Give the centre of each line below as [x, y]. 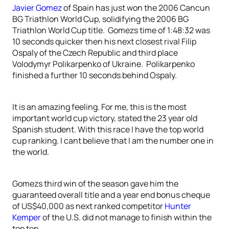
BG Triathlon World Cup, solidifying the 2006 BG [100, 19]
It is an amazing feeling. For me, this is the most [99, 107]
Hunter [178, 206]
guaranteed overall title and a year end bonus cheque [111, 195]
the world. [31, 152]
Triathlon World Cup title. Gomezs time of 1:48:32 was [111, 30]
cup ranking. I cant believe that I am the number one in [113, 141]
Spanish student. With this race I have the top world [108, 129]
